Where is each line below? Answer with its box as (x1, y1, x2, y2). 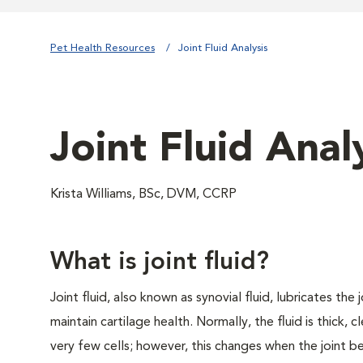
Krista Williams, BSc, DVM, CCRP (50, 188, 237, 201)
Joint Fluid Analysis (178, 43, 267, 53)
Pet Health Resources (50, 43, 155, 53)
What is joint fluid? (50, 250, 269, 275)
